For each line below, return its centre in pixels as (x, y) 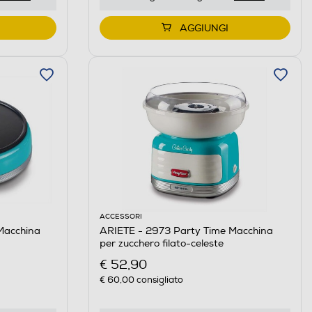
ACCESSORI (120, 217)
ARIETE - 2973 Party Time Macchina (186, 231)
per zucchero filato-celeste (161, 244)
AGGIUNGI (204, 29)
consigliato (158, 280)
